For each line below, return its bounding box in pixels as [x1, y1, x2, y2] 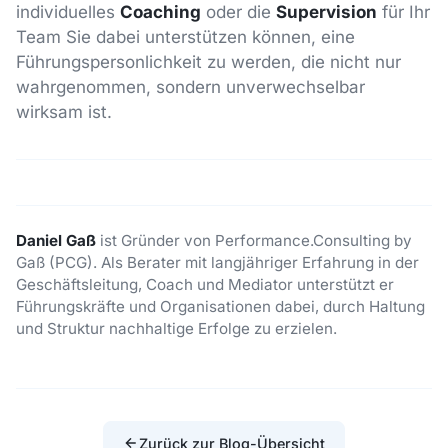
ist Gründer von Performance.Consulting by [96, 231, 412, 251]
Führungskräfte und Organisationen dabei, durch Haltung [16, 297, 425, 317]
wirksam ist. [16, 101, 112, 122]
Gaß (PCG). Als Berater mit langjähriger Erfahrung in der [16, 253, 419, 273]
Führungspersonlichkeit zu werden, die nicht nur [16, 51, 401, 72]
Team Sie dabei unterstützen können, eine [16, 26, 355, 47]
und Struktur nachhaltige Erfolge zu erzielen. [16, 319, 337, 339]
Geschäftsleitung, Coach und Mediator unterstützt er [16, 275, 394, 295]
